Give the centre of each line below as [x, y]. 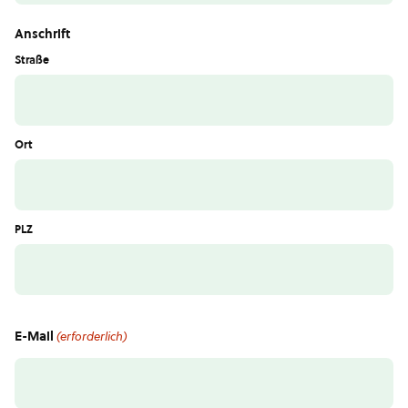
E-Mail [34, 337]
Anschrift [42, 34]
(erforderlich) [92, 337]
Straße [32, 60]
